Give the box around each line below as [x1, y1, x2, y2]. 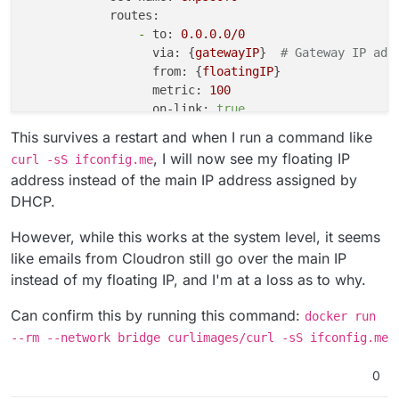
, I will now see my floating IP [153, 149, 350, 167]
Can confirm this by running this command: [11, 305, 305, 324]
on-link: [152, 101, 209, 116]
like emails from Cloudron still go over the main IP [11, 248, 346, 267]
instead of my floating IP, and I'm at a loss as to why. [11, 270, 366, 289]
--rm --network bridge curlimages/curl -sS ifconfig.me [11, 330, 388, 345]
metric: [152, 82, 202, 97]
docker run [305, 308, 376, 323]
